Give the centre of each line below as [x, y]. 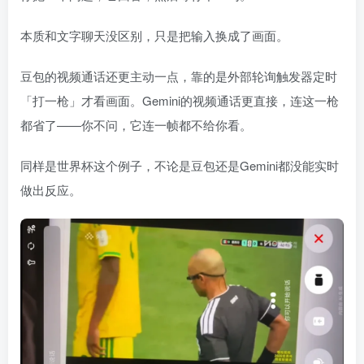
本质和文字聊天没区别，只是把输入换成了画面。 [154, 36]
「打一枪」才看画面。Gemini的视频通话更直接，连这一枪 [180, 101]
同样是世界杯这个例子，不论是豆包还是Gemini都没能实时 [180, 166]
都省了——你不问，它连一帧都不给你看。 [136, 125]
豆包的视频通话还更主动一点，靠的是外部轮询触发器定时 [179, 76]
